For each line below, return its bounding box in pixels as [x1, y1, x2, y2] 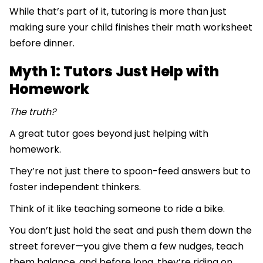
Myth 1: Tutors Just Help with [9, 62, 219, 82]
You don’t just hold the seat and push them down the [9, 224, 252, 238]
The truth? [9, 105, 58, 119]
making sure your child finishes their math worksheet [9, 21, 252, 35]
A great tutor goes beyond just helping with [9, 127, 208, 141]
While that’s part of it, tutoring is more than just [9, 5, 227, 19]
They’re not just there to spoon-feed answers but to [9, 164, 251, 178]
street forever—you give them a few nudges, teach [9, 240, 244, 254]
